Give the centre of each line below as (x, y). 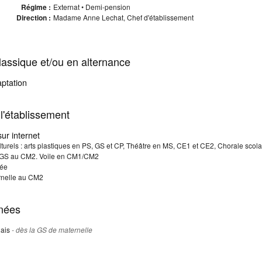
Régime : (36, 7)
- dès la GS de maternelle (52, 230)
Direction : (33, 18)
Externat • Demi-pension (92, 7)
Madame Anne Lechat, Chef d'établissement (123, 17)
